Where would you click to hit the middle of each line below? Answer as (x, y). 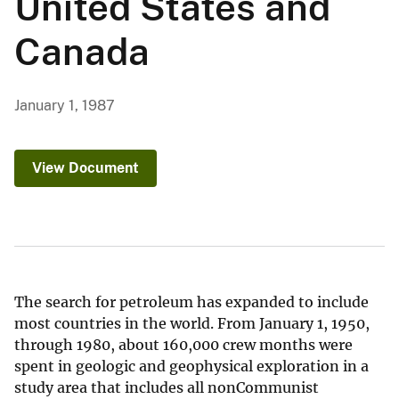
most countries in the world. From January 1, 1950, (192, 324)
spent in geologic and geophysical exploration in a (191, 366)
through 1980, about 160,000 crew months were (183, 345)
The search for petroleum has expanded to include (191, 302)
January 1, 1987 (65, 106)
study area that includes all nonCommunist (167, 388)
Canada (82, 52)
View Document (85, 168)
